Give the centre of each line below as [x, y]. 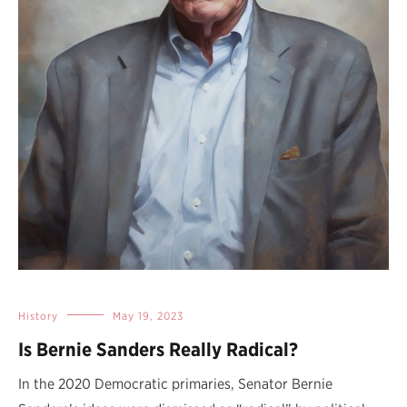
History [38, 315]
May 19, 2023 [148, 315]
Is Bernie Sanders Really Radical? [158, 349]
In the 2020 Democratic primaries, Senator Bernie [175, 383]
